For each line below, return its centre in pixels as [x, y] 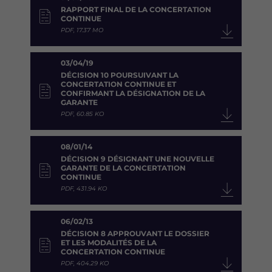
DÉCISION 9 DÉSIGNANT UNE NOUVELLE [138, 159]
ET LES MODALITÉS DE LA [109, 243]
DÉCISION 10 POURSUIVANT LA [120, 75]
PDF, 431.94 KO [84, 189]
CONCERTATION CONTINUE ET [118, 84]
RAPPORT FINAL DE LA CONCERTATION [136, 10]
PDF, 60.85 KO [82, 114]
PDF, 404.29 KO [85, 263]
